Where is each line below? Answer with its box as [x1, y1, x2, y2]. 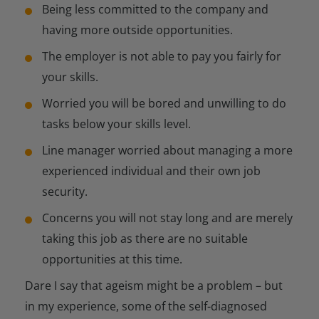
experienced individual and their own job [42, 162, 261, 179]
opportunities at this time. [42, 251, 182, 267]
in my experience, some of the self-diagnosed [25, 298, 267, 314]
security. [42, 183, 88, 199]
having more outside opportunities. [42, 21, 233, 38]
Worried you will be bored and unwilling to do [42, 95, 286, 111]
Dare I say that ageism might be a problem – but [25, 277, 283, 293]
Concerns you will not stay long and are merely [42, 209, 293, 226]
